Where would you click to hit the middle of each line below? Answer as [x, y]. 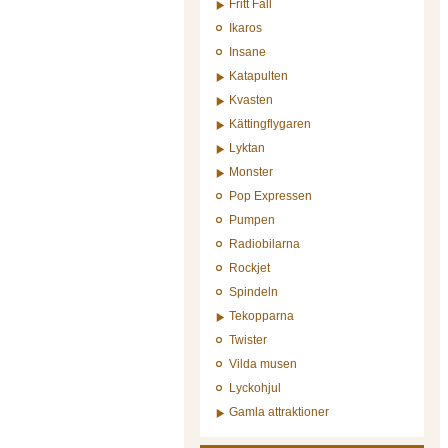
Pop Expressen [270, 196]
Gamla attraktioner [279, 412]
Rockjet [249, 268]
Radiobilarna [264, 244]
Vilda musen [263, 364]
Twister [248, 340]
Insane [247, 52]
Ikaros [245, 28]
